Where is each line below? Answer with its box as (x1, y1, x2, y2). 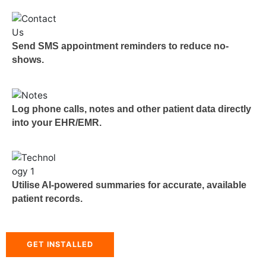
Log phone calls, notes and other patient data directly (12, 104, 251, 115)
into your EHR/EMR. (12, 118, 102, 128)
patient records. (12, 193, 83, 204)
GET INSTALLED (27, 240, 93, 249)
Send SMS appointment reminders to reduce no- (12, 41, 229, 52)
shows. (12, 55, 44, 65)
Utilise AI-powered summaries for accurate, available (12, 179, 246, 190)
